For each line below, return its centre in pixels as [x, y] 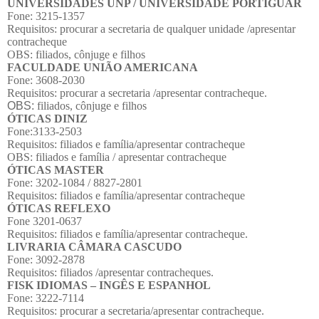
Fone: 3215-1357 [46, 16]
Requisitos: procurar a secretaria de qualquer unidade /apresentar [151, 28]
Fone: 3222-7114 [46, 298]
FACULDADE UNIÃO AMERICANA [103, 67]
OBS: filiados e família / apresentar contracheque [117, 157]
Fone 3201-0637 [45, 221]
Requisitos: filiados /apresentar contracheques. [110, 272]
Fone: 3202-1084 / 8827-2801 [75, 182]
